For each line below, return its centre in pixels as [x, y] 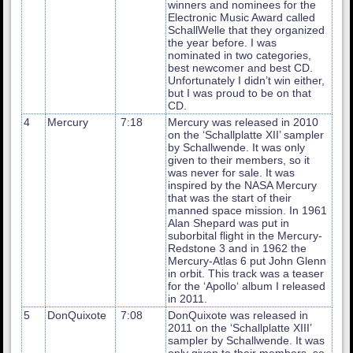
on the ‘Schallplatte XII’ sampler [246, 134]
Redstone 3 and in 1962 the [238, 248]
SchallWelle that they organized [247, 30]
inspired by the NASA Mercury [243, 185]
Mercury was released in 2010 [243, 122]
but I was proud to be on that [240, 93]
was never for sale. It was [232, 172]
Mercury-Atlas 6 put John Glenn [247, 260]
